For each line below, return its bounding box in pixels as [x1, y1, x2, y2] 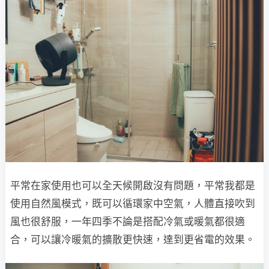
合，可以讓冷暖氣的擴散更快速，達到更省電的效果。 [10, 233, 255, 246]
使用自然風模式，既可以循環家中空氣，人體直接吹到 [10, 197, 255, 210]
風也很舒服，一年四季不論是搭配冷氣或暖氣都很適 [10, 215, 245, 228]
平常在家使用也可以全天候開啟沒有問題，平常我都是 [10, 179, 255, 192]
